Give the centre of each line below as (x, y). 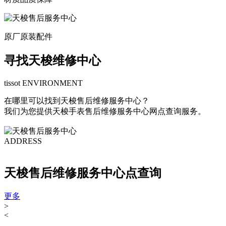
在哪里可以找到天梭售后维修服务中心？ (77, 100)
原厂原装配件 (28, 36)
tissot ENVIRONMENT (43, 83)
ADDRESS (23, 141)
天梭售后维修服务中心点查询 (83, 173)
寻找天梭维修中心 (52, 60)
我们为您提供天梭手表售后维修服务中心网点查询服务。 (105, 111)
